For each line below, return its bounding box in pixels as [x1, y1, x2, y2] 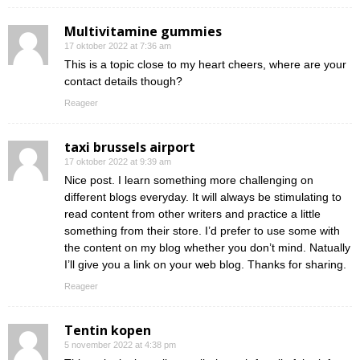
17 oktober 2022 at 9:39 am [64, 157, 171, 167]
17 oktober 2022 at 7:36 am [64, 41, 171, 51]
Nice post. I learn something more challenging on [64, 174, 313, 187]
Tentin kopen [64, 321, 151, 340]
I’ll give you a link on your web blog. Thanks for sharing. [64, 258, 346, 272]
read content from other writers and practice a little [64, 207, 321, 221]
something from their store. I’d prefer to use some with [64, 224, 340, 238]
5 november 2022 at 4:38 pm [64, 340, 176, 350]
